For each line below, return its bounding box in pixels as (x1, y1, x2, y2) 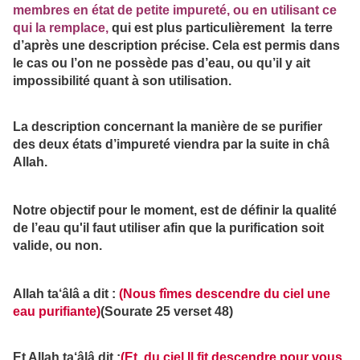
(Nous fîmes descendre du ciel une (119, 286, 330, 301)
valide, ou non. (13, 238, 102, 252)
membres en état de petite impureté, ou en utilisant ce (13, 3, 337, 18)
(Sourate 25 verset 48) (100, 304, 233, 318)
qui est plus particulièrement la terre (108, 21, 333, 35)
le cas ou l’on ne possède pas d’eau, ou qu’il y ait (13, 56, 310, 71)
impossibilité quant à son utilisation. (13, 74, 231, 88)
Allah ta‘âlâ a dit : (13, 286, 116, 301)
